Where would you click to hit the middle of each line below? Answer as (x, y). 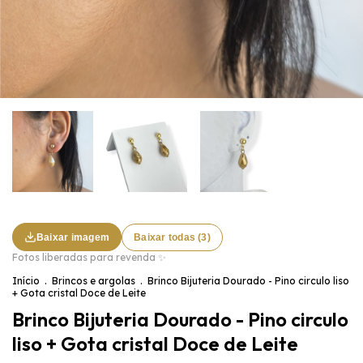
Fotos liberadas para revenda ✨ (89, 257)
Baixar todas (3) (172, 237)
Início (26, 281)
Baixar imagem (73, 237)
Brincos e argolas (94, 281)
